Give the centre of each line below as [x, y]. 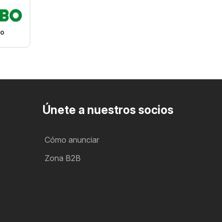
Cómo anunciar [72, 140]
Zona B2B [63, 158]
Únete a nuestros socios [108, 110]
